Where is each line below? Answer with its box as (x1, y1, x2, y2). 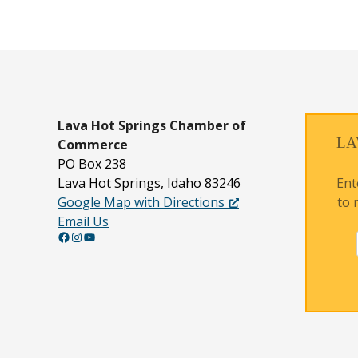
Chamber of (169, 117, 246, 135)
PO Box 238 (58, 155, 126, 173)
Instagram (70, 227, 81, 245)
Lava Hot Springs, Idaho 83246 (58, 174, 241, 193)
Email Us (58, 213, 109, 231)
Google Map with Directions (58, 193, 225, 212)
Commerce (58, 136, 128, 154)
